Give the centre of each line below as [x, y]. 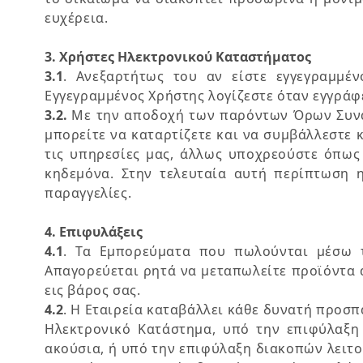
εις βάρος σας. [93, 290]
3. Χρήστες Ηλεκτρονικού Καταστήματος [178, 57]
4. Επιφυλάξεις [94, 232]
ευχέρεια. [77, 18]
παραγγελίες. [88, 193]
